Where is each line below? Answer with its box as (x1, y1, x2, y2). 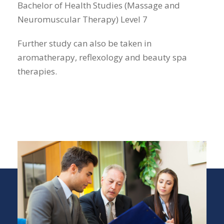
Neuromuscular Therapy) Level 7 (17, 13, 147, 25)
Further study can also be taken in (17, 37, 151, 49)
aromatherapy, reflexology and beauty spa (17, 51, 187, 63)
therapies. (17, 65, 57, 77)
